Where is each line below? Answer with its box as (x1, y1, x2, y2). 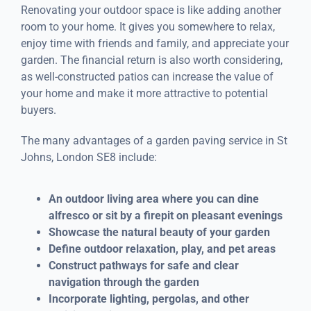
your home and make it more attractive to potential (20, 86, 268, 100)
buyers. (20, 103, 56, 117)
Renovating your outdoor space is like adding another (20, 3, 281, 17)
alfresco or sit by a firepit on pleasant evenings (48, 208, 283, 222)
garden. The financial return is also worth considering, (20, 53, 283, 67)
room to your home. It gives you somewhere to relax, (20, 19, 275, 33)
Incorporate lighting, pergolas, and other (48, 292, 249, 305)
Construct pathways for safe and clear (48, 258, 239, 272)
